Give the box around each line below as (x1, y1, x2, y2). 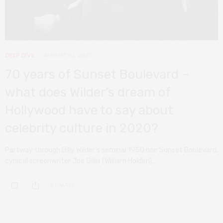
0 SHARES (50, 182, 74, 189)
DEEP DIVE (5, 52, 34, 59)
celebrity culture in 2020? (5, 120, 158, 136)
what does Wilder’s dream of (5, 84, 170, 100)
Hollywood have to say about (5, 102, 173, 118)
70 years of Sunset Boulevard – (5, 66, 189, 82)
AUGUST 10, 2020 (44, 52, 93, 59)
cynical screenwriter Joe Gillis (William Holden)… (5, 156, 156, 165)
